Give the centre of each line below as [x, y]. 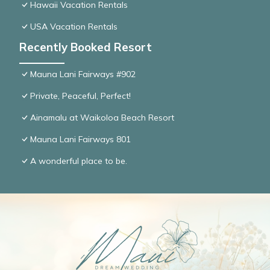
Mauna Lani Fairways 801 [80, 140]
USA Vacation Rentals [74, 27]
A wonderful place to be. [79, 161]
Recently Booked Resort [86, 47]
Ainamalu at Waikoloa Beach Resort [102, 118]
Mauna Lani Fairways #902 [83, 74]
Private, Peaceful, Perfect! [80, 96]
